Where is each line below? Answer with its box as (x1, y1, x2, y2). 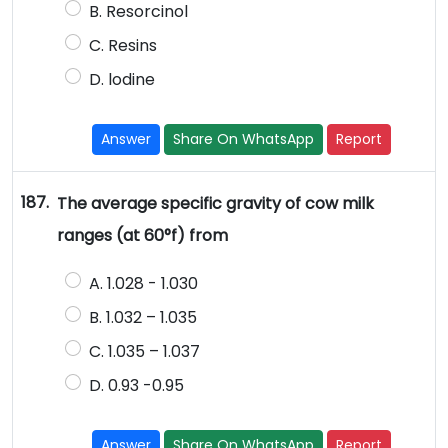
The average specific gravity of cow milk (56, 192, 374, 216)
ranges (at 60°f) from (56, 224, 228, 248)
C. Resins (88, 34, 157, 58)
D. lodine (88, 68, 155, 92)
